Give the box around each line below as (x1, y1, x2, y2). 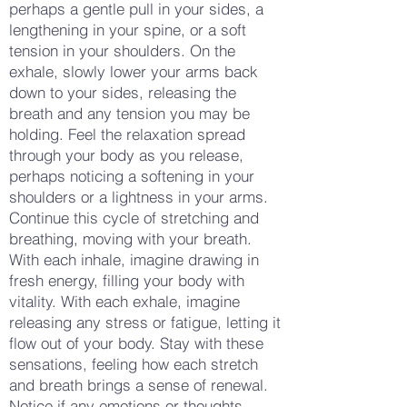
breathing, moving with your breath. (9, 229, 252, 248)
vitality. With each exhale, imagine (9, 292, 240, 311)
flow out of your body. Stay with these (9, 333, 263, 352)
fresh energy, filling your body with (9, 271, 244, 290)
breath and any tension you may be (9, 104, 250, 123)
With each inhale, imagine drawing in (9, 250, 259, 269)
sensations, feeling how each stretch (9, 354, 258, 373)
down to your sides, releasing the (9, 83, 236, 102)
